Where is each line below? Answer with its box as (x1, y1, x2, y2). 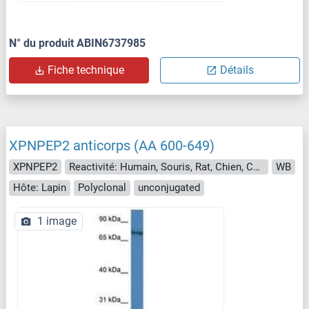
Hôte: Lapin (13, 181, 66, 195)
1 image (37, 214, 77, 228)
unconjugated (138, 181, 200, 195)
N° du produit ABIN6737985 (9, 36, 146, 50)
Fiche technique (48, 63, 124, 77)
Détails (220, 63, 254, 77)
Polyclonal (78, 181, 126, 195)
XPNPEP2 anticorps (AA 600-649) (9, 137, 215, 154)
